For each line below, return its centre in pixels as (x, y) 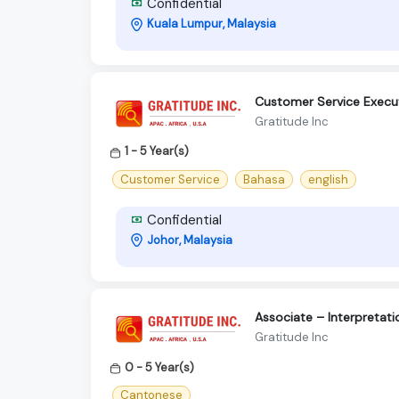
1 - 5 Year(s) (157, 151)
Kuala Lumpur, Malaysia (212, 24)
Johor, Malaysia (190, 240)
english (328, 179)
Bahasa (264, 179)
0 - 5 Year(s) (159, 367)
